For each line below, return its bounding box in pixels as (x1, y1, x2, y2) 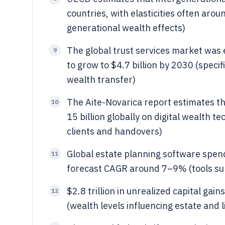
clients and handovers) (67, 126, 162, 137)
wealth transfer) (67, 74, 136, 85)
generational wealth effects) (67, 22, 185, 34)
